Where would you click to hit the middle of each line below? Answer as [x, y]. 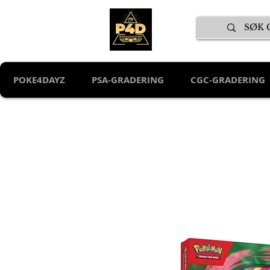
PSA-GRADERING [127, 80]
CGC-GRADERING [228, 80]
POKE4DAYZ [39, 80]
